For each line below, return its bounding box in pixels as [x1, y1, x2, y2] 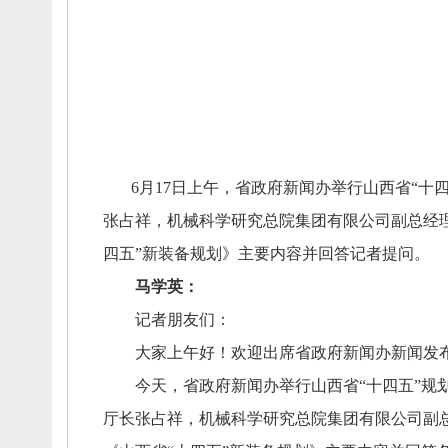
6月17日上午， [102, 179, 235, 196]
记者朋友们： [102, 311, 231, 328]
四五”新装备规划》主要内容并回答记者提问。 [102, 245, 430, 262]
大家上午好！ [102, 344, 231, 361]
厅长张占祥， [102, 410, 199, 427]
